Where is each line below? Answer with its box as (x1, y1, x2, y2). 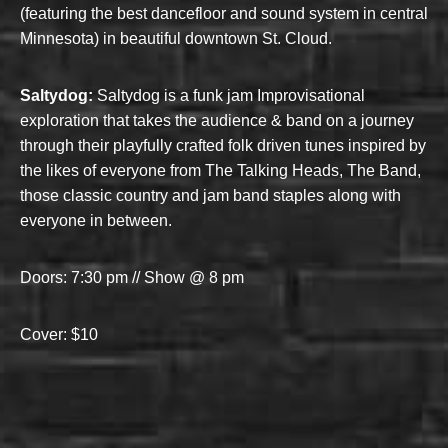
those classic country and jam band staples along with (20, 187, 401, 205)
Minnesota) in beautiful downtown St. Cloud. (20, 30, 332, 48)
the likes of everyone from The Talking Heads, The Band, (20, 162, 421, 180)
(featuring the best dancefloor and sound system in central (20, 5, 428, 23)
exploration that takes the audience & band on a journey (20, 112, 414, 130)
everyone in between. (20, 212, 172, 230)
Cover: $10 (20, 326, 98, 344)
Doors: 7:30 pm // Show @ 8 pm (20, 269, 244, 287)
